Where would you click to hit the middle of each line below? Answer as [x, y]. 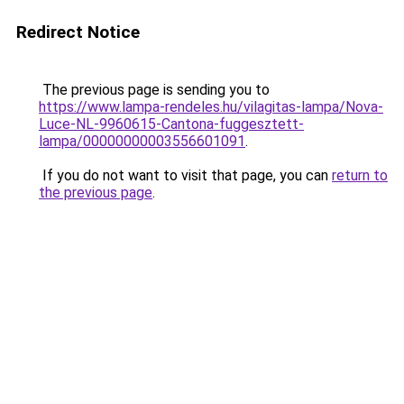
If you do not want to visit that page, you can [185, 175]
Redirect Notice [78, 32]
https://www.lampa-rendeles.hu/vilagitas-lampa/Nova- [211, 107]
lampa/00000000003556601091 [142, 141]
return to [360, 175]
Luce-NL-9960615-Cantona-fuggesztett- [171, 124]
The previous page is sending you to [154, 90]
